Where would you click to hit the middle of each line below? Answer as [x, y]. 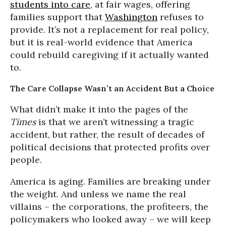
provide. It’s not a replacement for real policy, [109, 30]
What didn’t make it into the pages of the [99, 109]
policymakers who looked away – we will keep [110, 219]
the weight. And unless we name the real [98, 194]
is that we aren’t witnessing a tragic [115, 122]
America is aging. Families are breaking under [110, 181]
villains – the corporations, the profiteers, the [109, 207]
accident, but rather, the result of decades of [107, 134]
